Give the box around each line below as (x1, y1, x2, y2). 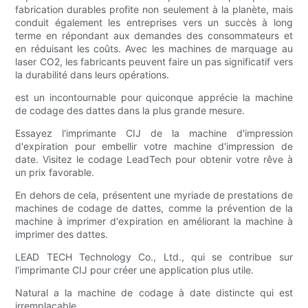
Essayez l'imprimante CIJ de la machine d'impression (15, 127, 293, 140)
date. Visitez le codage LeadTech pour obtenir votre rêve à (15, 153, 293, 166)
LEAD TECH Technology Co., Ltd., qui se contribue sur (15, 251, 293, 263)
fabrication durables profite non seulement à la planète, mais (15, 3, 293, 16)
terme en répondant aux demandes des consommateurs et (15, 30, 293, 42)
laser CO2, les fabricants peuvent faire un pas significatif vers (15, 56, 293, 68)
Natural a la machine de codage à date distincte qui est (15, 287, 293, 299)
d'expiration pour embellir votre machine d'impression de (15, 140, 293, 153)
